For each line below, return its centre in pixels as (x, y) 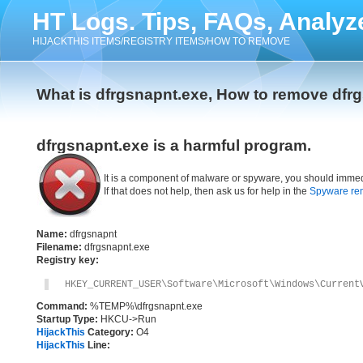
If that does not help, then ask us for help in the (207, 191)
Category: (109, 332)
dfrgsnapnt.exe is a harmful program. (174, 145)
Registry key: (68, 260)
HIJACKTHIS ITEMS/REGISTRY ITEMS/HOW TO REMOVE (161, 41)
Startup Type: (67, 319)
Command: (62, 306)
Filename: (59, 247)
